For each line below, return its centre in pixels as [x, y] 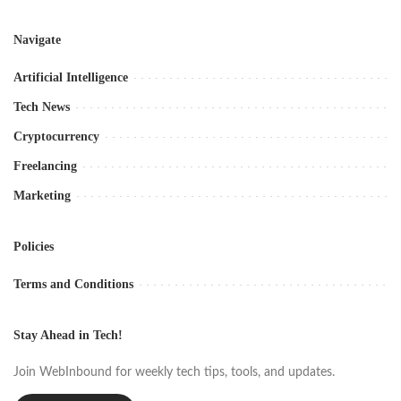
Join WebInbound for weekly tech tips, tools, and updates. [174, 373]
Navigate [37, 40]
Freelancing [45, 166]
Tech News [42, 107]
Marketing [42, 196]
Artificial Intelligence [71, 78]
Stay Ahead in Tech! [68, 336]
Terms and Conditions [73, 285]
